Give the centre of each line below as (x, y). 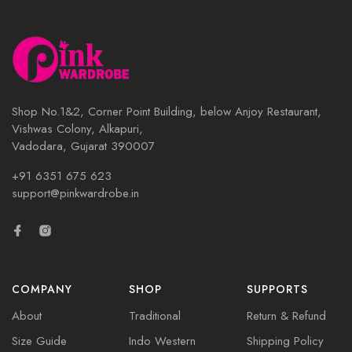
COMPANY (42, 289)
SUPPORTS (277, 289)
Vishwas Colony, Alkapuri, (77, 128)
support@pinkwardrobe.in (75, 193)
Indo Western (163, 341)
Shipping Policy (285, 341)
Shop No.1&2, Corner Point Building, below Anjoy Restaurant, (167, 111)
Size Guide (39, 341)
